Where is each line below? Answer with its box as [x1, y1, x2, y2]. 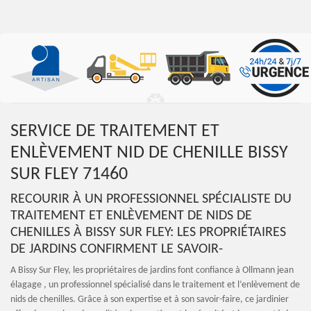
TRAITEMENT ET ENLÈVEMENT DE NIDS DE [10, 209, 252, 223]
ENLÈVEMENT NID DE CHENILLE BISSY [10, 144, 288, 162]
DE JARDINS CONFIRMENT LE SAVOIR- [10, 242, 223, 256]
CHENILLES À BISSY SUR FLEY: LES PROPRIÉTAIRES [10, 226, 286, 239]
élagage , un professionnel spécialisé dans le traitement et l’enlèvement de [10, 280, 300, 290]
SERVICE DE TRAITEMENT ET [10, 122, 219, 141]
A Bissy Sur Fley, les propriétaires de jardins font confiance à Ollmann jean [10, 265, 294, 276]
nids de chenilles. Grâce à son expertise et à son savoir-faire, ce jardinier [10, 294, 289, 305]
